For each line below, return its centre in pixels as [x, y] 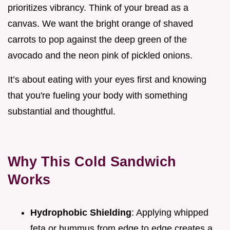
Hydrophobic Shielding [81, 212]
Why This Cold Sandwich [92, 161]
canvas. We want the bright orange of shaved [100, 23]
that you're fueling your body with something [98, 95]
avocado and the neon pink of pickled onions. [100, 55]
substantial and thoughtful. [62, 111]
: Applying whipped [170, 212]
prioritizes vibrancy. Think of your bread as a [98, 7]
